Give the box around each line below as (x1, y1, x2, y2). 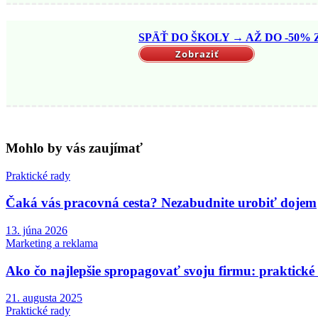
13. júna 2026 (6, 224, 67, 237)
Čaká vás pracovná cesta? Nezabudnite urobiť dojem (6, 195, 317, 211)
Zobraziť (175, 48, 220, 61)
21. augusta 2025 (6, 292, 82, 305)
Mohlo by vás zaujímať (6, 140, 143, 155)
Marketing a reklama (6, 237, 98, 250)
